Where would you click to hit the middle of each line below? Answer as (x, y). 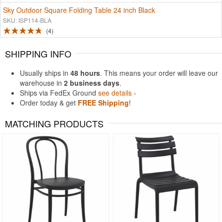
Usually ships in (45, 73)
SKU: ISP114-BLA (27, 20)
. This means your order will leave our (159, 73)
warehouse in (42, 83)
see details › (117, 93)
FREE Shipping (103, 103)
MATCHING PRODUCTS (54, 124)
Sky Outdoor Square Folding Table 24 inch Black (79, 10)
